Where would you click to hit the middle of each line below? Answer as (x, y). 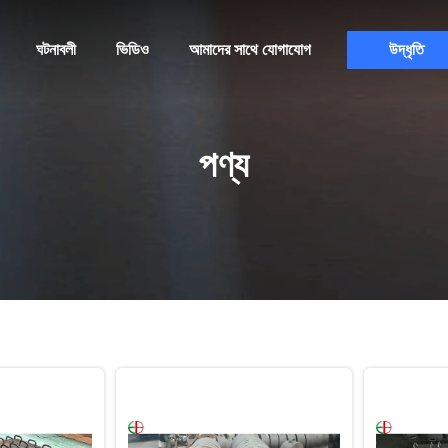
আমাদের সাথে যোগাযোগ (249, 49)
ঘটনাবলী (55, 49)
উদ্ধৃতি (406, 49)
